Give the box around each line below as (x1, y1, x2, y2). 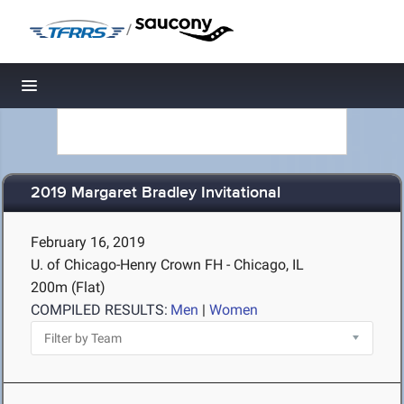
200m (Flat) (31, 279, 106, 296)
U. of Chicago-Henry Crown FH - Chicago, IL (31, 256, 304, 273)
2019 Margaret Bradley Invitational (31, 183, 280, 204)
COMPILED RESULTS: (31, 301, 168, 318)
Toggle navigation (30, 81, 151, 100)
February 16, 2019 (31, 234, 145, 251)
